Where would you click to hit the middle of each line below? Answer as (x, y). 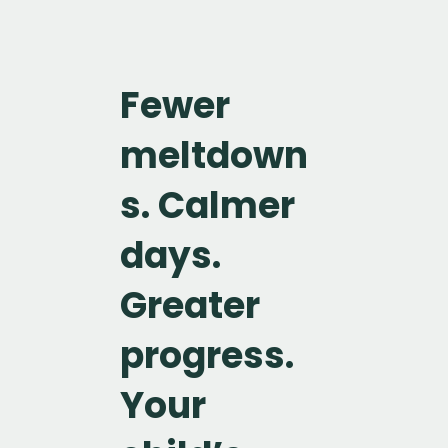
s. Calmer (207, 205)
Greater (190, 305)
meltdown (214, 155)
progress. (207, 355)
